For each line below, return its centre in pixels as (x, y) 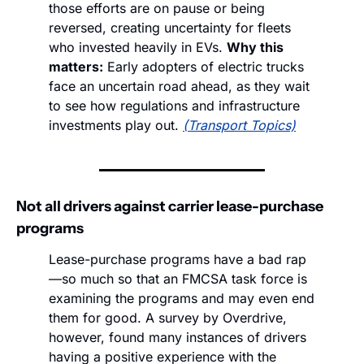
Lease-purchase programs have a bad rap (178, 260)
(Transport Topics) (239, 126)
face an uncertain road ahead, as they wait (179, 87)
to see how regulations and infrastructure (174, 106)
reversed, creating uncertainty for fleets (170, 28)
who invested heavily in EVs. (138, 48)
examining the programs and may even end (182, 299)
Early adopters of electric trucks (204, 67)
